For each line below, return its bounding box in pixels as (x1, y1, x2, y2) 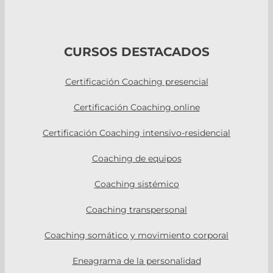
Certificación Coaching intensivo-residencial (43, 127, 230, 138)
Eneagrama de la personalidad (72, 255, 201, 266)
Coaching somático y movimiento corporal (44, 229, 229, 241)
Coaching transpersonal (86, 204, 187, 215)
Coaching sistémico (94, 178, 179, 190)
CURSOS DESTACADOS (63, 44, 210, 60)
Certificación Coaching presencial (65, 76, 208, 87)
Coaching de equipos (91, 152, 182, 164)
